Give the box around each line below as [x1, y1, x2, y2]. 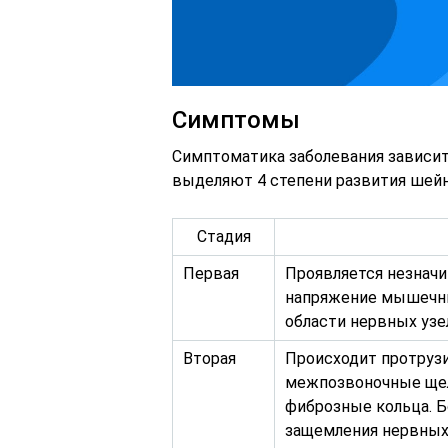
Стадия [196, 227, 251, 247]
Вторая [183, 349, 236, 369]
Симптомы [172, 106, 300, 135]
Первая [183, 264, 239, 284]
